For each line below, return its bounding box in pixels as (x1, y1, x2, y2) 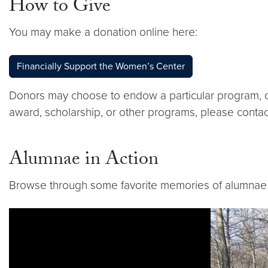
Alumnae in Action (9, 144, 159, 177)
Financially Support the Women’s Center (17, 60, 185, 72)
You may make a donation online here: (9, 25, 197, 39)
